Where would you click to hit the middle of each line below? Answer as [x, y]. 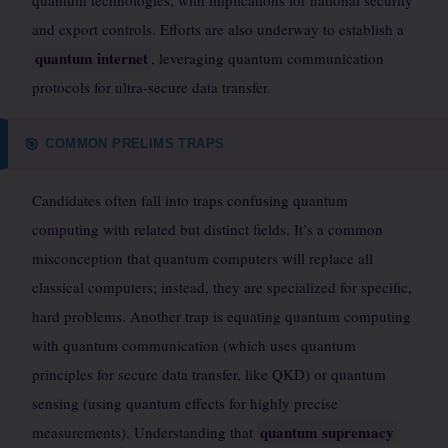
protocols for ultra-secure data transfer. [151, 87]
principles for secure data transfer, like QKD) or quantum [209, 374]
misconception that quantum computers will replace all [202, 258]
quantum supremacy [327, 432]
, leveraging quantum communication [267, 58]
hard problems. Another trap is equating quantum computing [221, 316]
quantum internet [91, 58]
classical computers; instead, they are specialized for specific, [222, 287]
